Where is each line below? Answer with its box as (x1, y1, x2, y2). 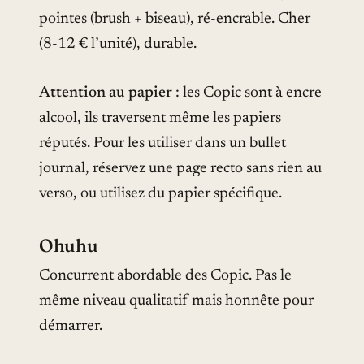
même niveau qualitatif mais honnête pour (39, 292, 314, 309)
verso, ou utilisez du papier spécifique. (39, 185, 282, 201)
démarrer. (39, 318, 102, 334)
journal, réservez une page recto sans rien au (39, 160, 322, 176)
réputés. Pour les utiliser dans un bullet (39, 135, 286, 151)
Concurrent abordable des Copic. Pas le (39, 267, 292, 284)
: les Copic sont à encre (172, 84, 322, 101)
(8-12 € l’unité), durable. (39, 37, 197, 53)
